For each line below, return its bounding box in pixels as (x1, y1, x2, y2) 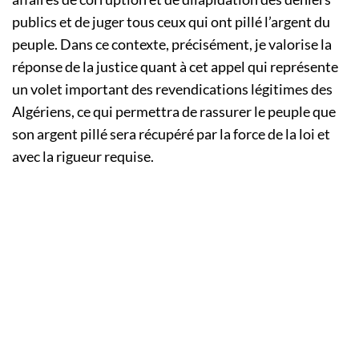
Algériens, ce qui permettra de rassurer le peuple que (12, 103, 336, 121)
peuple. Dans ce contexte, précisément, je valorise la (12, 35, 332, 54)
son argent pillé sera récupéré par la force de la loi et (12, 125, 330, 143)
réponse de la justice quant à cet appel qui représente (12, 58, 338, 76)
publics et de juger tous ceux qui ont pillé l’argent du (12, 13, 330, 31)
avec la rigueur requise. (12, 147, 154, 166)
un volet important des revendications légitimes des (12, 80, 333, 99)
